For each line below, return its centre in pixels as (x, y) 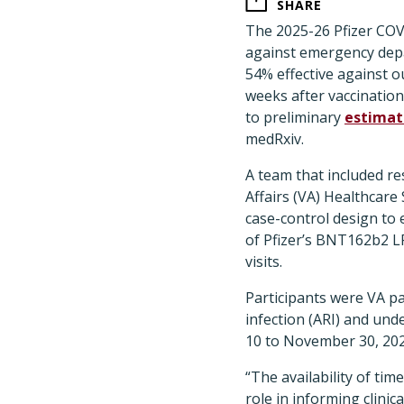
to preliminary (295, 117)
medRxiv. (275, 139)
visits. (264, 262)
